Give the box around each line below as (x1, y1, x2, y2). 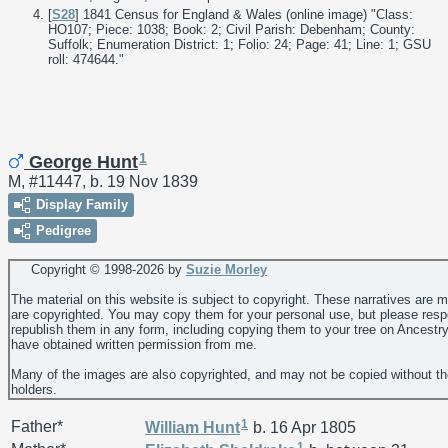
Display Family (36, 197, 128, 213)
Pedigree (36, 223, 91, 239)
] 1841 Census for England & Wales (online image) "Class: (75, 6, 413, 22)
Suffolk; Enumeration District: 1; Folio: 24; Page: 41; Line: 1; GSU (48, 36, 431, 52)
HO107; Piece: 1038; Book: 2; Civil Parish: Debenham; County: (48, 21, 415, 37)
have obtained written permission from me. (11, 337, 257, 353)
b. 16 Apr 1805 (249, 418, 356, 436)
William (145, 418, 203, 436)
